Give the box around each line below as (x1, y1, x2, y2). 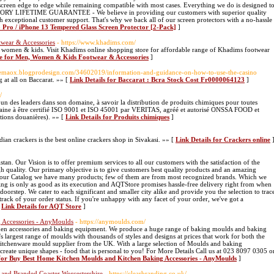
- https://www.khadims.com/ (57, 39, 136, 46)
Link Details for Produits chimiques (65, 113, 169, 120)
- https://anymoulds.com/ (75, 218, 146, 225)
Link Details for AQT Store (1, 202, 81, 210)
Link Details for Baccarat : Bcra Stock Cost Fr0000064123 (70, 76, 245, 83)
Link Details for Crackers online (176, 136, 270, 143)
